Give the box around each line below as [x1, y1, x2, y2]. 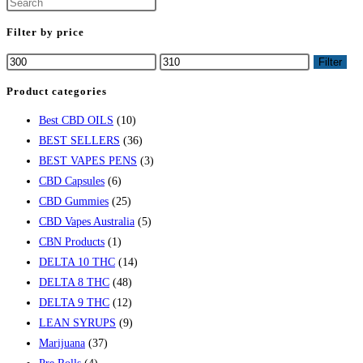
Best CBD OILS [39, 114, 113, 127]
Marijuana [39, 337, 85, 350]
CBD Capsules [39, 175, 105, 188]
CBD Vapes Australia [39, 216, 135, 228]
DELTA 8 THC [39, 276, 109, 289]
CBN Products [39, 236, 105, 249]
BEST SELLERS [39, 135, 120, 147]
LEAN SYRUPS [39, 317, 116, 330]
